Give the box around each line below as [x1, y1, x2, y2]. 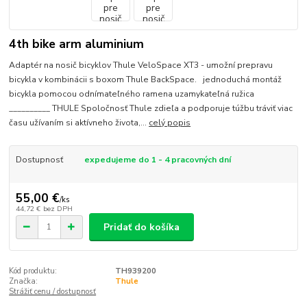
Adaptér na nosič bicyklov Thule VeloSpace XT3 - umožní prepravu [9, 59, 273, 71]
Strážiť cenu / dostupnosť [9, 286, 97, 297]
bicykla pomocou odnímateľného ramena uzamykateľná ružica [9, 88, 263, 99]
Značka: [9, 276, 38, 286]
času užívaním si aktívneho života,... [9, 116, 149, 128]
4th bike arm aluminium [9, 36, 145, 53]
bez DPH [42, 204, 73, 214]
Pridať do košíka [103, 220, 180, 234]
